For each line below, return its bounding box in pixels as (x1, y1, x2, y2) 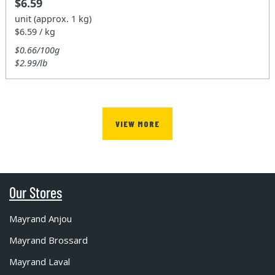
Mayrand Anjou (9, 212, 72, 225)
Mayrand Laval (9, 255, 70, 268)
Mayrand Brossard (9, 233, 88, 246)
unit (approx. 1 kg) (15, 13, 92, 25)
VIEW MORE (115, 118, 160, 129)
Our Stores (9, 183, 62, 201)
